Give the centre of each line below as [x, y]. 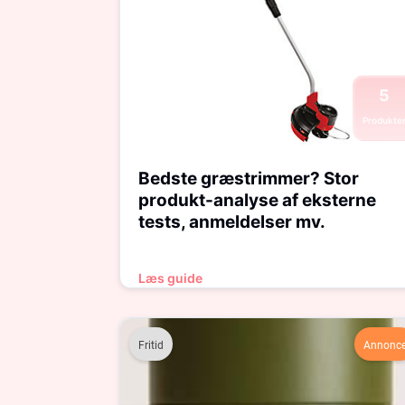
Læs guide [170, 278]
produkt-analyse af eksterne [257, 200]
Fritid [151, 345]
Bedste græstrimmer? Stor [249, 179]
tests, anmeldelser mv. [232, 222]
